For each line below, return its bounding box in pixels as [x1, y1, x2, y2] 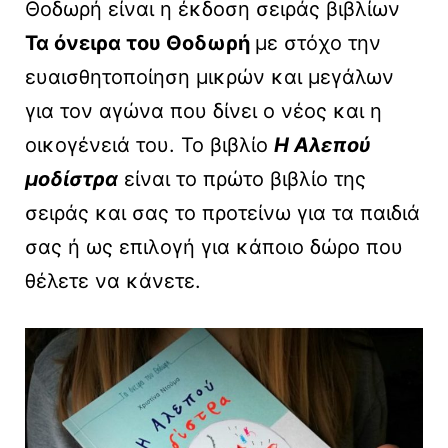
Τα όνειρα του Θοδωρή [25, 31, 255, 56]
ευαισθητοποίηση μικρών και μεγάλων [25, 65, 394, 90]
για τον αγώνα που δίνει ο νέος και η [25, 99, 382, 124]
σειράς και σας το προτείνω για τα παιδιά [25, 201, 420, 226]
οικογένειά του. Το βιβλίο [25, 133, 274, 158]
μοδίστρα [25, 167, 118, 192]
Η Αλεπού [274, 133, 371, 158]
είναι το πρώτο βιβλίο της [118, 167, 366, 192]
